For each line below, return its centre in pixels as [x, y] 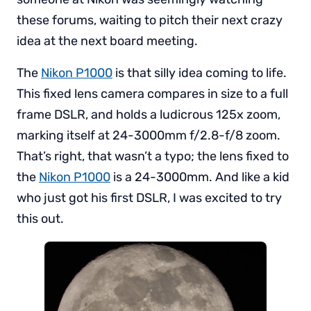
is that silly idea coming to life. [200, 73]
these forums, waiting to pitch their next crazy [150, 20]
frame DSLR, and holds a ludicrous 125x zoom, [149, 114]
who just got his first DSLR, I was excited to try [149, 197]
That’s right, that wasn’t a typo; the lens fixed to [153, 156]
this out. [40, 218]
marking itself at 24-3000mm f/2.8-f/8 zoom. [149, 135]
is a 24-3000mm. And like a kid [200, 177]
